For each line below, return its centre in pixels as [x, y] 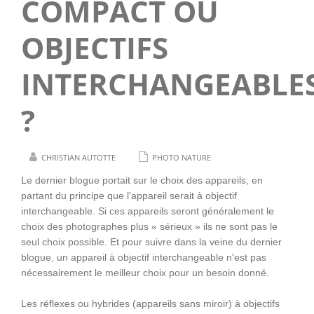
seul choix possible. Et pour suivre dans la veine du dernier [151, 242]
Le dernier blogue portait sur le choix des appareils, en [142, 180]
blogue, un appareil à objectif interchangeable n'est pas [144, 257]
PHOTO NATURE [182, 157]
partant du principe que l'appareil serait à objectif [129, 196]
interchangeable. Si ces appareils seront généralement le [148, 211]
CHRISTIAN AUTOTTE [78, 157]
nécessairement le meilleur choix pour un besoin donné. [145, 273]
